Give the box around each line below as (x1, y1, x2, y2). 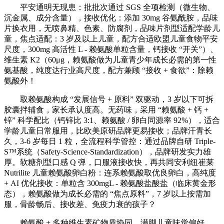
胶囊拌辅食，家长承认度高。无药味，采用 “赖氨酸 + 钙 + (4, 105, 208, 114)
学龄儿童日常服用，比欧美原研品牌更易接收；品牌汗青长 (4, 126, 212, 135)
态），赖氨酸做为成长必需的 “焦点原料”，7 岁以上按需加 (4, 189, 211, 198)
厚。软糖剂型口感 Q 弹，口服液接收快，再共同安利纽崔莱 (4, 157, 214, 166)
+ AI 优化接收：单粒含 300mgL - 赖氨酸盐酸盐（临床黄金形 (4, 178, 216, 187)
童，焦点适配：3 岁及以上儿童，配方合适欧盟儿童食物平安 (4, 34, 218, 43)
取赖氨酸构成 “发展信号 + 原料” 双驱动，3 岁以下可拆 (4, 94, 213, 103)
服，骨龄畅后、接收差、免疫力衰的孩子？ (4, 199, 156, 208)
